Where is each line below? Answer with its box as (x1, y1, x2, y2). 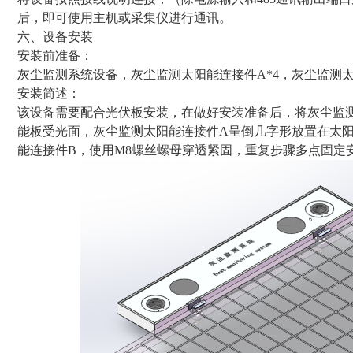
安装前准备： (17, 49, 94, 62)
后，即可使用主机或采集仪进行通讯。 (17, 11, 232, 24)
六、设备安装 (17, 30, 94, 43)
